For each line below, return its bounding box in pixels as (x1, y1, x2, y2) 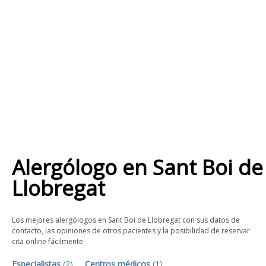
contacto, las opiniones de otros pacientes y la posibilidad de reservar (12, 226, 250, 236)
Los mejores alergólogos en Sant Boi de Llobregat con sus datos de (12, 215, 240, 225)
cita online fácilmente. (12, 236, 85, 246)
